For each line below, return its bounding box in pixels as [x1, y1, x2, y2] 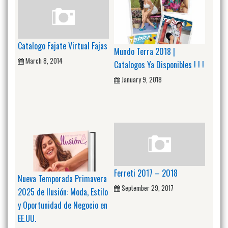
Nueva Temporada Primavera [18, 172, 107, 185]
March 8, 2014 [25, 55, 63, 66]
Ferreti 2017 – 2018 [114, 166, 178, 179]
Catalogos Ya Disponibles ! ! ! [114, 58, 204, 71]
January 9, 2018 [122, 74, 162, 84]
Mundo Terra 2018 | [114, 45, 175, 58]
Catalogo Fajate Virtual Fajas [18, 39, 107, 52]
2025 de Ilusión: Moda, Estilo [18, 185, 108, 198]
